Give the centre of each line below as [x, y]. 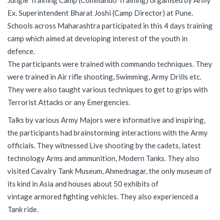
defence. [21, 51]
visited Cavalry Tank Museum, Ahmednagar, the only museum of [110, 171]
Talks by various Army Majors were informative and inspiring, [106, 120]
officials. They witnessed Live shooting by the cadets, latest [104, 145]
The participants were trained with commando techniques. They [110, 64]
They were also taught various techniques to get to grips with [108, 89]
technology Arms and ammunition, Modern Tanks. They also [103, 158]
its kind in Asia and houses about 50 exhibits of [83, 184]
